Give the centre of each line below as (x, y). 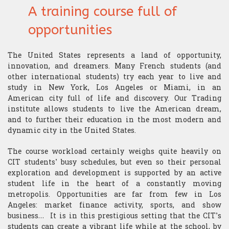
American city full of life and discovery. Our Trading (114, 99)
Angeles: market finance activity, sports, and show (114, 205)
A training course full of (102, 11)
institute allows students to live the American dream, (114, 109)
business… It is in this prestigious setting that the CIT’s (114, 216)
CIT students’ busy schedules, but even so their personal (114, 163)
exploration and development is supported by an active (114, 173)
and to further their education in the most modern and (114, 120)
